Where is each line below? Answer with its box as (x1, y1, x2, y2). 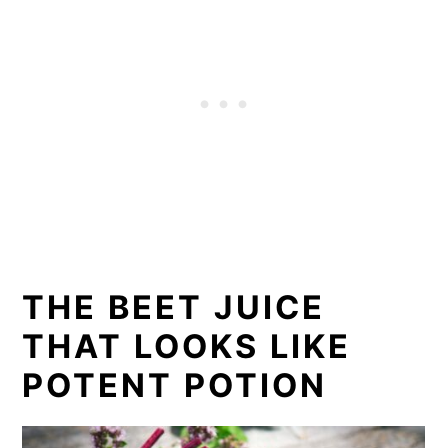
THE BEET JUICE (22, 288, 326, 328)
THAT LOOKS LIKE (22, 327, 352, 367)
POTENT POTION (22, 366, 328, 406)
